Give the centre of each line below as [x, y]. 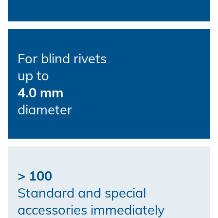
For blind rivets [62, 58]
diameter [45, 109]
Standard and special [82, 192]
